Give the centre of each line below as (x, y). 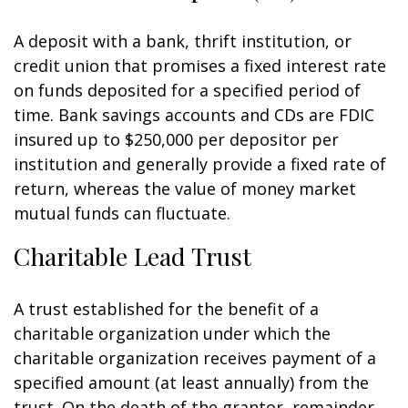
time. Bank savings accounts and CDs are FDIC (194, 115)
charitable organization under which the (172, 333)
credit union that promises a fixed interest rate (200, 66)
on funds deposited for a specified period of (187, 90)
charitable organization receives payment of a (195, 358)
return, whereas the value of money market (185, 189)
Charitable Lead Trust (133, 256)
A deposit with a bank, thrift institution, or (183, 41)
